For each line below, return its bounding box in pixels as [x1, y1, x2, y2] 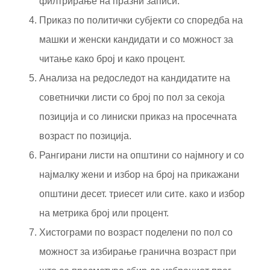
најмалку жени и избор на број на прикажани [39, 169, 239, 180]
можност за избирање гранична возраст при [39, 246, 236, 257]
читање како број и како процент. [39, 53, 185, 64]
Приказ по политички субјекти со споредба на [39, 14, 243, 25]
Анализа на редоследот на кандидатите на [39, 72, 230, 83]
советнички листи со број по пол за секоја [39, 92, 225, 102]
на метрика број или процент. [39, 207, 169, 218]
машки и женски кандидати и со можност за [39, 34, 233, 45]
